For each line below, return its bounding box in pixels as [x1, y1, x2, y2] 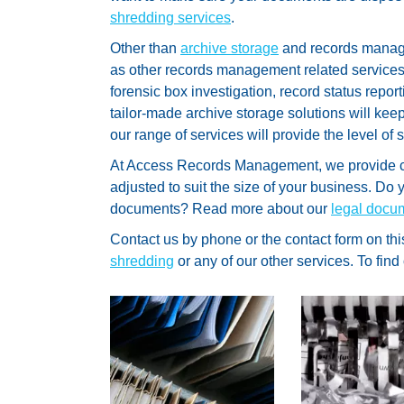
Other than [110, 40, 180, 56]
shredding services [110, 9, 231, 25]
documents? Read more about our [110, 200, 331, 216]
